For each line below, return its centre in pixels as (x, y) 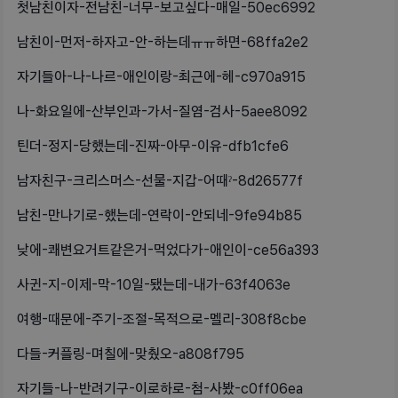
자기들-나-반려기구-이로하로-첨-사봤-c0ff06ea (160, 389)
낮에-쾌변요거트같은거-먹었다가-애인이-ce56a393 (168, 251)
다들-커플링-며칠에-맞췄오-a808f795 (131, 354)
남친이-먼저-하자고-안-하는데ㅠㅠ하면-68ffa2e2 (163, 43)
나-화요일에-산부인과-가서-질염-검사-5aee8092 (162, 112)
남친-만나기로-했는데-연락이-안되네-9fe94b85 (159, 216)
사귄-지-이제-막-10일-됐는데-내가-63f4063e (154, 285)
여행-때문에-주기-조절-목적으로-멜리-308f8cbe (162, 320)
